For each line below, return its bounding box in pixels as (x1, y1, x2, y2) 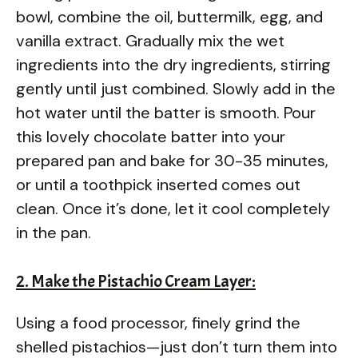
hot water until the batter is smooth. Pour (16, 101, 316, 123)
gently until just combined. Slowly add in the (16, 78, 336, 99)
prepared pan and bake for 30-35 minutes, (16, 149, 328, 171)
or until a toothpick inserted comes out (16, 173, 300, 195)
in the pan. (16, 221, 91, 243)
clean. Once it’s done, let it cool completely (16, 197, 330, 219)
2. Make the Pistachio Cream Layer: (16, 269, 256, 292)
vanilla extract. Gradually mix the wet (16, 30, 284, 51)
